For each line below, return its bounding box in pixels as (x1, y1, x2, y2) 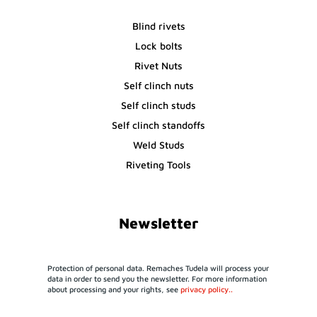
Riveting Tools (126, 158, 191, 171)
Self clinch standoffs (112, 118, 205, 131)
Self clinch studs (121, 98, 196, 111)
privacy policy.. (180, 284, 234, 294)
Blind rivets (132, 19, 185, 32)
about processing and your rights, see (47, 284, 181, 294)
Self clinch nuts (123, 79, 194, 91)
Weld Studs (132, 138, 185, 151)
